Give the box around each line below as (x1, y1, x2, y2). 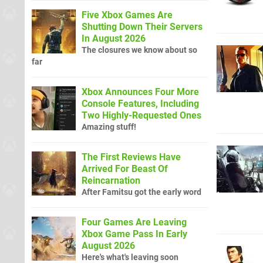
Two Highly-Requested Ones (82, 109, 201, 121)
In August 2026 (82, 32, 146, 44)
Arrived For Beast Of (82, 163, 168, 174)
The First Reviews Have (82, 151, 181, 163)
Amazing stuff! (82, 122, 136, 132)
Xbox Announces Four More (82, 86, 199, 97)
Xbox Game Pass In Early (82, 228, 187, 240)
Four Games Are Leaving (82, 216, 187, 228)
